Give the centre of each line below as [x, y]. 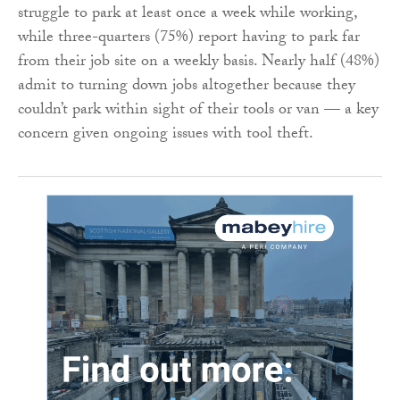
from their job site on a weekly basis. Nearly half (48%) [199, 62]
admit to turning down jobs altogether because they [187, 87]
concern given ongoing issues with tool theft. [166, 135]
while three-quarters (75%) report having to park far [189, 38]
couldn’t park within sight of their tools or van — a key [198, 111]
